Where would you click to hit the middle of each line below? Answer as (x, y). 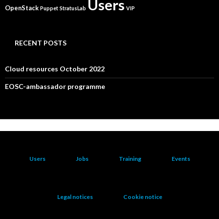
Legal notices (75, 197)
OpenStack (22, 8)
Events (181, 159)
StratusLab (73, 8)
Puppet (49, 8)
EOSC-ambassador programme (55, 86)
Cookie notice (142, 197)
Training (130, 159)
